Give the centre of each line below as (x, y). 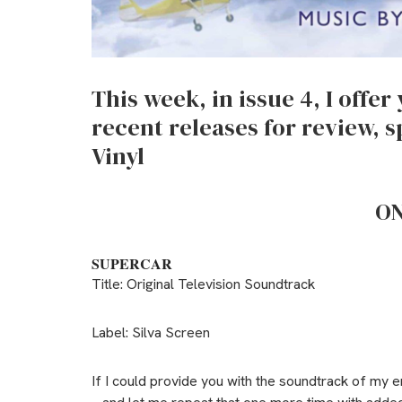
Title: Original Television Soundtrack (203, 284)
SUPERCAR (132, 263)
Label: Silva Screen (151, 332)
